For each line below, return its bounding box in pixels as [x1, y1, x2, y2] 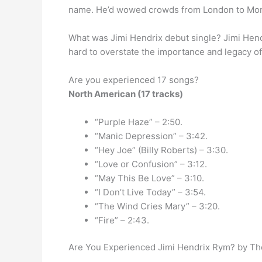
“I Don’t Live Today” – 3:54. [95, 186, 206, 198]
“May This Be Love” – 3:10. [95, 172, 204, 184]
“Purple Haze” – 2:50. [95, 116, 182, 127]
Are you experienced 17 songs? [68, 74, 199, 85]
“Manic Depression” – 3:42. [95, 130, 208, 142]
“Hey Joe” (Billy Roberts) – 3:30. [95, 144, 228, 156]
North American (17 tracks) [68, 88, 183, 99]
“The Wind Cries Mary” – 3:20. [95, 200, 220, 212]
